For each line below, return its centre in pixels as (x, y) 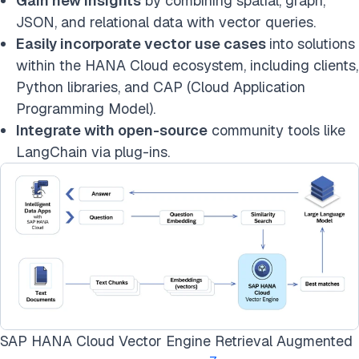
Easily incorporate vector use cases (143, 43)
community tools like (276, 130)
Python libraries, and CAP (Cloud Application (161, 87)
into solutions (312, 43)
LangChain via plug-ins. (93, 151)
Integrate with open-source (112, 130)
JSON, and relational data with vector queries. (166, 22)
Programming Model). (86, 108)
